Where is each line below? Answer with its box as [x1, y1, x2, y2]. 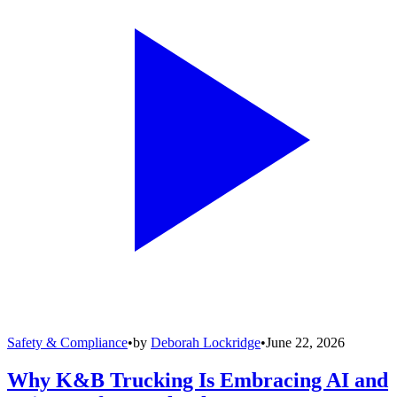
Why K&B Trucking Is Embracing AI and [7, 368, 388, 392]
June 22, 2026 [266, 334, 345, 350]
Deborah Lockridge [151, 334, 261, 350]
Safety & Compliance [7, 334, 128, 350]
